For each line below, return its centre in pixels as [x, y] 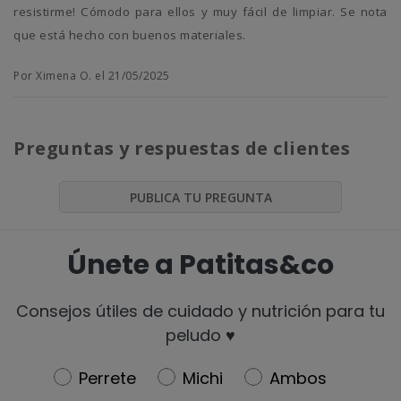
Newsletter [99, 376]
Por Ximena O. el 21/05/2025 [92, 76]
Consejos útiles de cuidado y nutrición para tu [200, 311]
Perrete [107, 378]
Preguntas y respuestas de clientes [182, 149]
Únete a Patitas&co [200, 264]
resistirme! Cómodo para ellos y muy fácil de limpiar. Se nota [200, 12]
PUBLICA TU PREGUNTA [200, 198]
